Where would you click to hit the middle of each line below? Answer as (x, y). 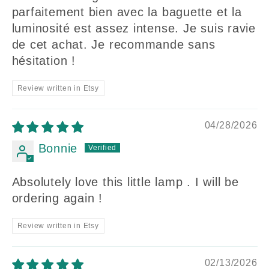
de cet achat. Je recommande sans (113, 45)
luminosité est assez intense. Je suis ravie (134, 29)
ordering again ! (57, 198)
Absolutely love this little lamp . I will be (125, 182)
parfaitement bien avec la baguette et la (127, 12)
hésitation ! (44, 61)
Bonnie (58, 149)
